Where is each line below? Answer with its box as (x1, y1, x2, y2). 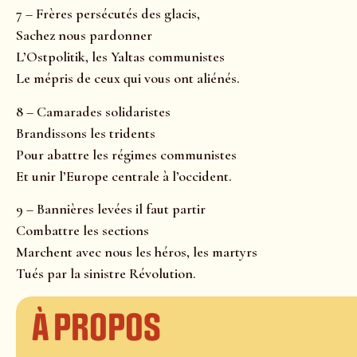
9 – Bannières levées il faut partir (16, 200, 206, 218)
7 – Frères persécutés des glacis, (16, 5, 200, 23)
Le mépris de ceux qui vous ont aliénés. (16, 69, 240, 88)
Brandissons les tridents (16, 124, 155, 142)
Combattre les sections (16, 222, 149, 240)
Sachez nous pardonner (16, 26, 152, 45)
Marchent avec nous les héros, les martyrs (16, 243, 257, 261)
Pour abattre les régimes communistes (16, 145, 237, 163)
